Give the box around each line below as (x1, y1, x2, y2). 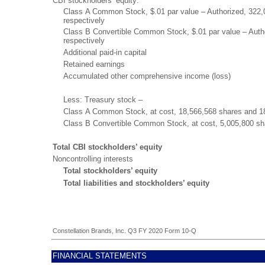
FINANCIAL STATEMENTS (53, 251, 147, 260)
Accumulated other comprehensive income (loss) (63, 71, 231, 80)
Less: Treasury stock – (63, 95, 143, 104)
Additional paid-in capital (63, 47, 147, 57)
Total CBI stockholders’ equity (53, 142, 162, 151)
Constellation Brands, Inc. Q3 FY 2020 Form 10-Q (53, 227, 196, 234)
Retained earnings (63, 59, 125, 69)
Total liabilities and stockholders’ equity (63, 178, 209, 188)
